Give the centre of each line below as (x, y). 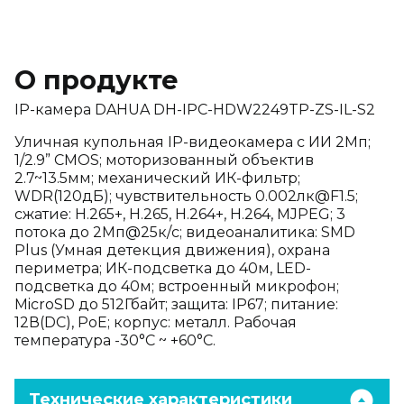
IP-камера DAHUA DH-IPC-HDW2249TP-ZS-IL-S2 (195, 110)
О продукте (96, 80)
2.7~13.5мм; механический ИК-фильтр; (157, 178)
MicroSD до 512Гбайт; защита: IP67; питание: (176, 304)
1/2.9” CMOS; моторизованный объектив (164, 160)
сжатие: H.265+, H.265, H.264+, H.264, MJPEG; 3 (180, 214)
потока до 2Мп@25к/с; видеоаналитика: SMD (185, 232)
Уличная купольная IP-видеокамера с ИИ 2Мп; (193, 142)
